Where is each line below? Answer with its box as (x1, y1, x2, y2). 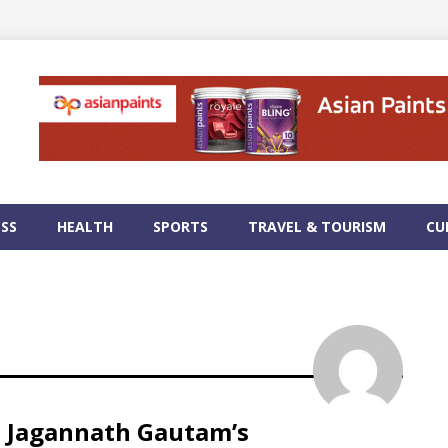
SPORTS (153, 217, 208, 236)
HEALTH (57, 217, 113, 236)
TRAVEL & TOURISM (248, 217, 386, 236)
